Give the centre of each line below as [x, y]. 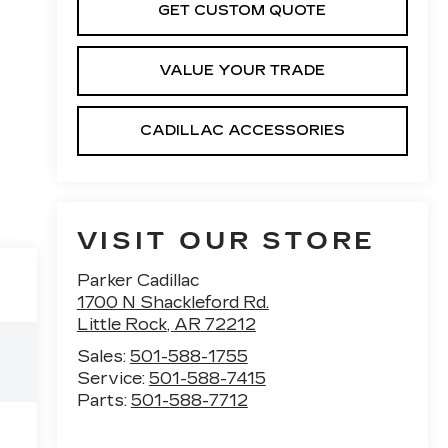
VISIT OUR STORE [226, 241]
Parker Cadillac [137, 281]
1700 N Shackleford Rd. [172, 303]
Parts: [103, 401]
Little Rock [121, 325]
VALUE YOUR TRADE [242, 70]
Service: [112, 379]
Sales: [103, 357]
